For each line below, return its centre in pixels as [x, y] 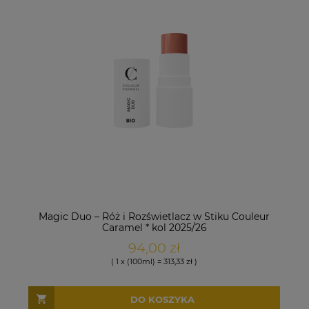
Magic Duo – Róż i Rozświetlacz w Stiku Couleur [154, 217]
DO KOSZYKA [162, 299]
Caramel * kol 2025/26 [154, 228]
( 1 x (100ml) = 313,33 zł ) [154, 262]
